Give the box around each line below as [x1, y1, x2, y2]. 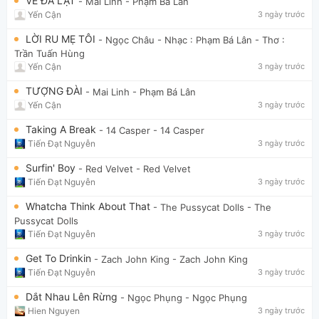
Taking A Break [26, 122, 99, 135]
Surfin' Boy [26, 161, 78, 174]
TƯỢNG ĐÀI [26, 84, 85, 97]
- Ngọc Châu [98, 34, 155, 46]
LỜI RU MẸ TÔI [26, 32, 98, 45]
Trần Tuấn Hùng [14, 48, 85, 60]
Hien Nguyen [28, 305, 80, 316]
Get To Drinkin [26, 251, 94, 264]
